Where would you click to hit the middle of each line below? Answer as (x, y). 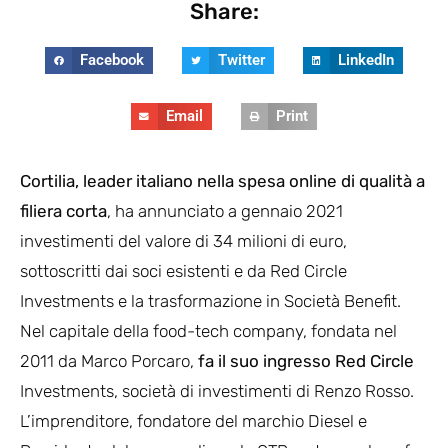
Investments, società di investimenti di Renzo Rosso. (217, 390)
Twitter (241, 60)
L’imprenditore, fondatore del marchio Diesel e (193, 420)
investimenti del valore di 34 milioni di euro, (183, 240)
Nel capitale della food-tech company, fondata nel (208, 330)
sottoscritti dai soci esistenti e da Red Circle (183, 270)
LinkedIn (365, 60)
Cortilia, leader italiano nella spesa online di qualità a (222, 180)
